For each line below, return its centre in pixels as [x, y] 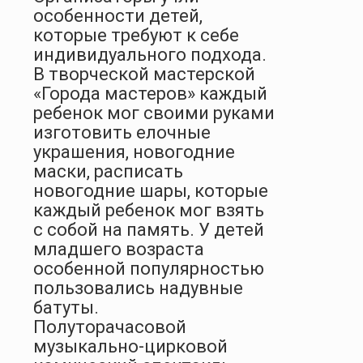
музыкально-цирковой [130, 346]
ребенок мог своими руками [154, 113]
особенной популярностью [149, 268]
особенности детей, [118, 15]
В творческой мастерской [144, 74]
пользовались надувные [138, 288]
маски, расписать [108, 171]
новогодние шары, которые [151, 190]
